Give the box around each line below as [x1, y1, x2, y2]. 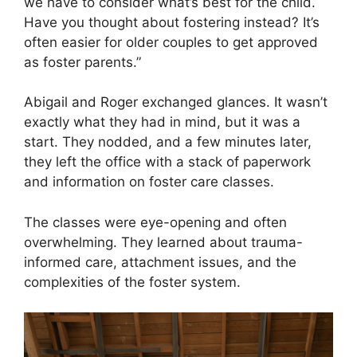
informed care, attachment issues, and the [24, 253, 296, 270]
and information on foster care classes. [24, 174, 274, 190]
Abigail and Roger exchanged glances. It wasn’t [24, 94, 328, 111]
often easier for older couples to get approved [24, 33, 318, 50]
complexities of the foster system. [24, 273, 241, 290]
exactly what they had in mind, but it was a [24, 114, 300, 131]
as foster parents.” [24, 53, 141, 70]
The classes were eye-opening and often [24, 214, 287, 230]
